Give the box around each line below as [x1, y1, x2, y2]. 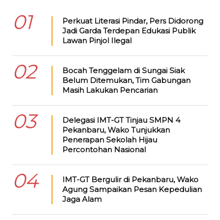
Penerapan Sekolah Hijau [62, 135, 157, 144]
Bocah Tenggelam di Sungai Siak [62, 65, 185, 75]
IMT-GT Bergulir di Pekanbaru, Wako [62, 174, 198, 184]
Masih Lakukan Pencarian [62, 85, 158, 95]
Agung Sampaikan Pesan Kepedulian [62, 184, 202, 194]
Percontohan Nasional [62, 144, 146, 154]
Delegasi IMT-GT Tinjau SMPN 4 [62, 115, 180, 125]
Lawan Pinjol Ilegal [62, 35, 132, 45]
